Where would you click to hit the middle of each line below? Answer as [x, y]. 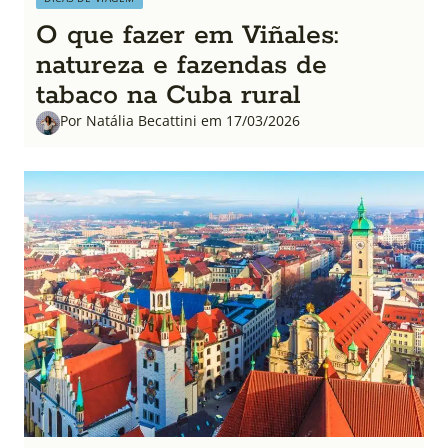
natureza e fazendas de [181, 65]
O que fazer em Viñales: [187, 35]
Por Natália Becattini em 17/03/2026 [180, 120]
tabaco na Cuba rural [168, 95]
